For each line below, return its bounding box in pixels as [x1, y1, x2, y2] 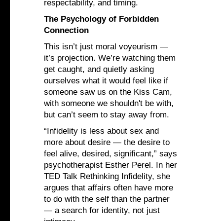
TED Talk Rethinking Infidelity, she [44, 172, 170, 182]
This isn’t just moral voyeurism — [44, 42, 168, 52]
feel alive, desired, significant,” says [44, 149, 177, 159]
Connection [44, 26, 89, 36]
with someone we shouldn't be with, [44, 99, 174, 109]
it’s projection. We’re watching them [44, 53, 176, 63]
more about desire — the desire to [44, 138, 170, 147]
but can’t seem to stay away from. [44, 110, 169, 120]
